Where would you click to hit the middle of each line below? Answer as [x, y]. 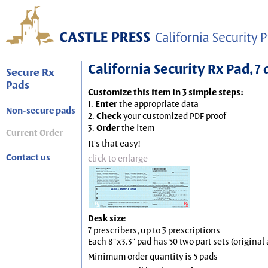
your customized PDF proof [174, 116]
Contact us [28, 157]
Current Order [34, 133]
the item [137, 128]
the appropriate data [158, 104]
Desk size [107, 218]
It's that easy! [114, 143]
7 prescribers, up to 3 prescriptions [154, 230]
